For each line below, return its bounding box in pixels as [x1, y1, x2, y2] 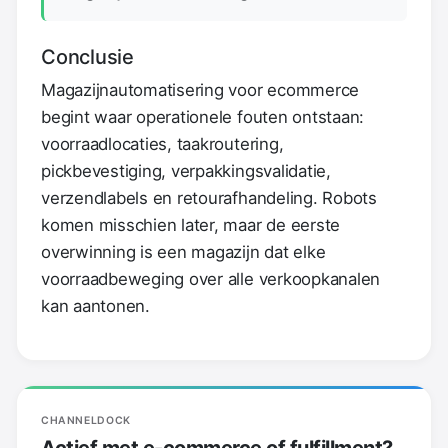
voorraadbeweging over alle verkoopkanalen [41, 268, 381, 289]
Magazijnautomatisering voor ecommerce [41, 79, 360, 100]
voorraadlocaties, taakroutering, [41, 133, 284, 154]
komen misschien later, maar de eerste [41, 214, 341, 235]
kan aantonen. [41, 295, 150, 316]
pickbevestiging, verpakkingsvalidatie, [41, 160, 331, 181]
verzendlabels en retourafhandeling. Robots [41, 187, 377, 208]
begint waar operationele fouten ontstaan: [41, 106, 365, 127]
